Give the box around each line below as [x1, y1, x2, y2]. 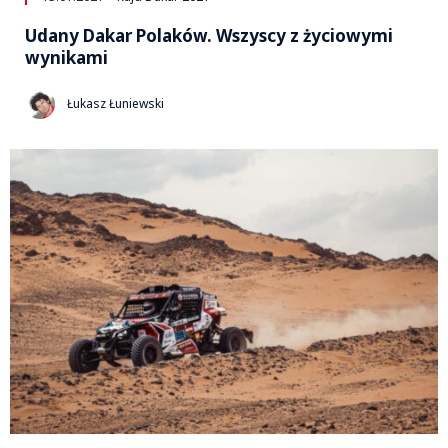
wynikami [25, 45, 108, 69]
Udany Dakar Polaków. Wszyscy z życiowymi [25, 23, 393, 47]
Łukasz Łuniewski [67, 95, 164, 113]
